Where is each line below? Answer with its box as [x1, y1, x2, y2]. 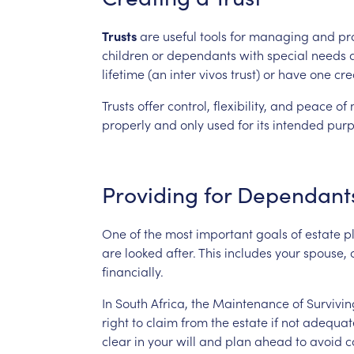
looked [124, 243, 163, 261]
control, [167, 96, 210, 114]
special [266, 45, 308, 63]
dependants [166, 45, 236, 63]
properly [101, 115, 151, 133]
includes [224, 243, 272, 261]
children [101, 45, 149, 63]
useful [162, 26, 197, 44]
